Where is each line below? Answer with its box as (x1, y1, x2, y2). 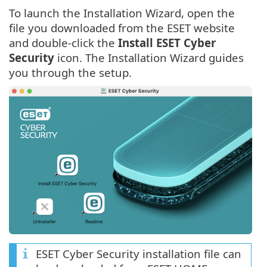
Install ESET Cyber (118, 35, 216, 51)
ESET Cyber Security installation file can (36, 246, 241, 262)
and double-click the (9, 35, 118, 51)
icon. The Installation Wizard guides (54, 50, 244, 66)
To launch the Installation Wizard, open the (9, 5, 235, 21)
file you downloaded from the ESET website (9, 20, 235, 36)
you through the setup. (9, 65, 132, 80)
